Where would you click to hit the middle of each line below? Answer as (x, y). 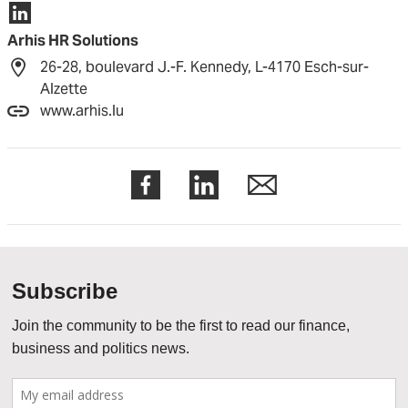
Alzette (64, 89)
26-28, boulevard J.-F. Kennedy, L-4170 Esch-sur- (204, 67)
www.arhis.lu (82, 111)
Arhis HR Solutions (73, 41)
